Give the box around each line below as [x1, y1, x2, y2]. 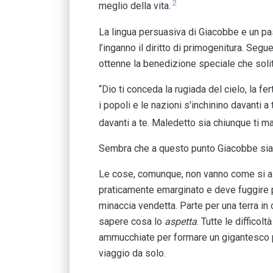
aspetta [165, 215, 197, 227]
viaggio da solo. [99, 247, 166, 259]
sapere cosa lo [99, 215, 165, 227]
